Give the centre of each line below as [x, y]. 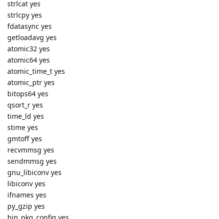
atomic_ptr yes [31, 83]
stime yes [23, 128]
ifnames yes [27, 195]
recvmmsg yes [31, 150]
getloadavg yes [32, 38]
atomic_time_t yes [36, 71]
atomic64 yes [29, 60]
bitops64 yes [28, 94]
